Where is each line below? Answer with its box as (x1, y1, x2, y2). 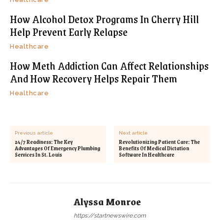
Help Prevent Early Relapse (10, 23, 128, 41)
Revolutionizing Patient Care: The (119, 137, 200, 147)
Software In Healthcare (119, 150, 175, 160)
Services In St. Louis (15, 150, 62, 160)
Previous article (15, 130, 53, 136)
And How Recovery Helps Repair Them (10, 70, 177, 87)
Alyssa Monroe (74, 193, 141, 210)
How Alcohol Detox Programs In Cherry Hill (10, 10, 199, 28)
